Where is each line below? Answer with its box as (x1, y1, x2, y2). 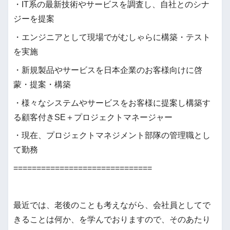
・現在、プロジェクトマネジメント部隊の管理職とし (13, 131, 210, 140)
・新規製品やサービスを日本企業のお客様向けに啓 (13, 65, 202, 74)
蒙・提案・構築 (13, 80, 71, 89)
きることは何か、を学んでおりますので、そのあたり (13, 215, 210, 224)
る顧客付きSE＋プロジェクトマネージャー (13, 112, 172, 122)
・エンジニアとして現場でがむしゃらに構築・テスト (13, 32, 210, 42)
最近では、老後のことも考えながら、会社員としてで (13, 200, 210, 209)
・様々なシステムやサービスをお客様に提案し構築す (13, 98, 210, 107)
